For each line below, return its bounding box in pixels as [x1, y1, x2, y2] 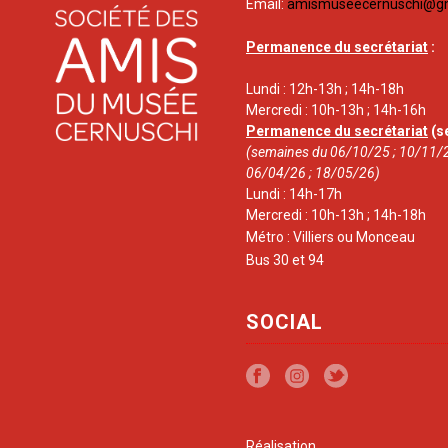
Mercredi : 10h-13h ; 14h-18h [246, 207, 426, 223]
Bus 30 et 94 [246, 252, 324, 268]
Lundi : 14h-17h [246, 186, 342, 202]
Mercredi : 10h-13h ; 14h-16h [246, 102, 426, 118]
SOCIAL [246, 310, 323, 334]
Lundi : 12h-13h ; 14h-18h [246, 81, 404, 97]
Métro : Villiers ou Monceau [246, 229, 415, 245]
